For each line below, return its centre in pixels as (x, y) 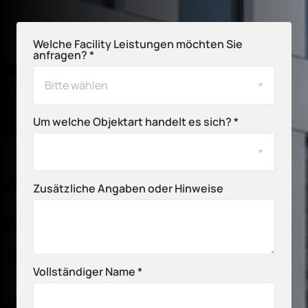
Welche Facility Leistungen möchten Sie (138, 44)
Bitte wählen (76, 86)
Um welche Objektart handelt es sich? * (136, 122)
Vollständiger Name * (88, 272)
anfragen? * (64, 55)
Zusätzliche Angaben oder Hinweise (128, 189)
